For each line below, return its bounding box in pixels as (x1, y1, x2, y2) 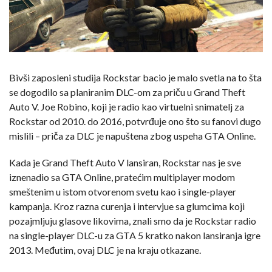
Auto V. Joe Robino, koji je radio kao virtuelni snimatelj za (9, 100, 244, 112)
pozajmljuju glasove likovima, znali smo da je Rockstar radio (9, 214, 256, 226)
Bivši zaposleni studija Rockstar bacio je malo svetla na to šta (9, 71, 262, 83)
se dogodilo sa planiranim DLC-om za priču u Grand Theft (9, 86, 245, 98)
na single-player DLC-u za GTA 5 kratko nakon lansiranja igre (9, 229, 260, 241)
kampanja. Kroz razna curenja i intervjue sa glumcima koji (9, 200, 245, 212)
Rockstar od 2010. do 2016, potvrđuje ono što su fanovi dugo (9, 115, 261, 127)
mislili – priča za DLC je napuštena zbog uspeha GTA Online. (9, 129, 256, 141)
